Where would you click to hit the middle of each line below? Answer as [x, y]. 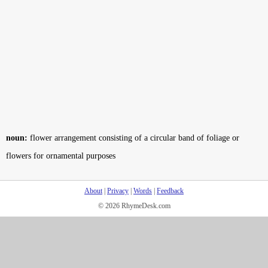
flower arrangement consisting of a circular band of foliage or [133, 138]
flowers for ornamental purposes [61, 156]
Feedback [170, 191]
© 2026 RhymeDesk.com [134, 206]
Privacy [118, 191]
